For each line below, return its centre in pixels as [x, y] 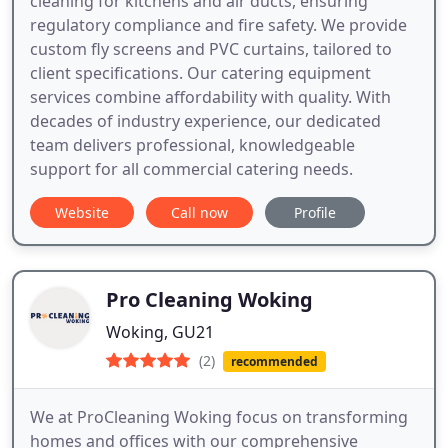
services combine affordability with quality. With [210, 96]
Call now [199, 212]
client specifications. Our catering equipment [200, 72]
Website [82, 212]
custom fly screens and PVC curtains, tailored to [211, 48]
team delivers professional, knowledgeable [192, 144]
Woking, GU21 [160, 331]
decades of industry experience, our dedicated [205, 120]
